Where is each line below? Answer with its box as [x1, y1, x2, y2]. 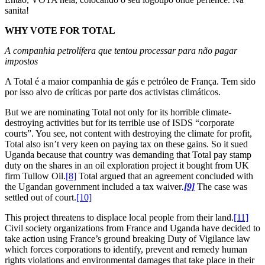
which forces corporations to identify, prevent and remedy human [5, 244, 247, 254]
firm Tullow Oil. [5, 170, 66, 181]
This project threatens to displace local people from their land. [5, 212, 234, 222]
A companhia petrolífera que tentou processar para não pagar [5, 45, 237, 56]
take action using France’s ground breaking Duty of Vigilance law [5, 233, 250, 244]
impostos [5, 56, 38, 66]
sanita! [5, 5, 29, 15]
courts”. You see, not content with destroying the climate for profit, [5, 128, 252, 138]
